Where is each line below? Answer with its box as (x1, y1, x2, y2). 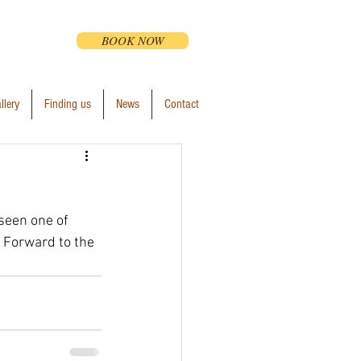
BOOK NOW (101, 32, 164, 48)
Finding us (44, 97, 91, 111)
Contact (164, 97, 199, 111)
